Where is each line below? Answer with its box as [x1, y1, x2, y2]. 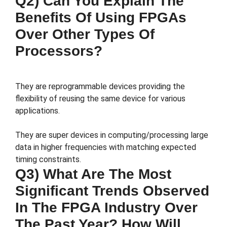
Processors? [15, 43, 102, 59]
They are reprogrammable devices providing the [15, 82, 185, 92]
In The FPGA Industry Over [15, 200, 198, 216]
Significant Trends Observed [15, 183, 209, 199]
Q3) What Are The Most [15, 166, 171, 182]
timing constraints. [15, 155, 81, 165]
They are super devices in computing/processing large [15, 130, 208, 140]
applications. [15, 106, 62, 116]
